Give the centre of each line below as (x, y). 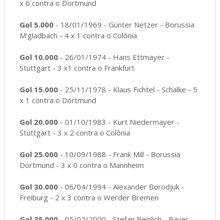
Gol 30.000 (39, 187)
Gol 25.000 (39, 154)
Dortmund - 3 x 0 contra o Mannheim (82, 165)
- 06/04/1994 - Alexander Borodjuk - (121, 187)
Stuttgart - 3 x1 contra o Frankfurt (77, 68)
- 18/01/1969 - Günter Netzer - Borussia (124, 25)
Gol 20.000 (40, 122)
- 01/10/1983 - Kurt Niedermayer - (119, 122)
